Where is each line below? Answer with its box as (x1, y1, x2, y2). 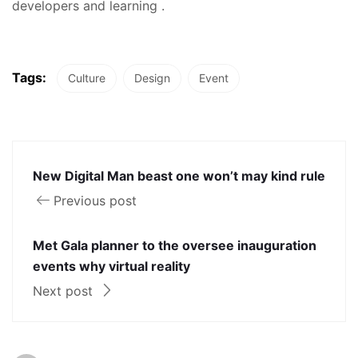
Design (134, 70, 170, 85)
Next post (33, 282, 97, 299)
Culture (68, 70, 105, 85)
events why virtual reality (33, 257, 190, 274)
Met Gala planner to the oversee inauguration (33, 237, 316, 253)
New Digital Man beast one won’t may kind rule (33, 167, 325, 184)
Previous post (54, 192, 137, 209)
